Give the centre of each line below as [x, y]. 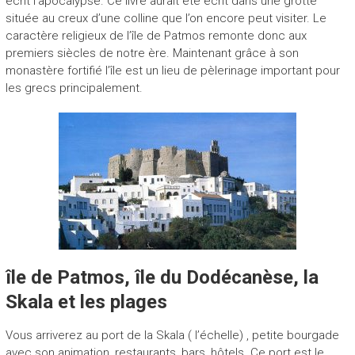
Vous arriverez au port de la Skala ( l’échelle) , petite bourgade [172, 335]
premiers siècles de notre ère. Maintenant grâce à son [152, 53]
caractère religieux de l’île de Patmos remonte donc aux [156, 35]
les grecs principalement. [74, 88]
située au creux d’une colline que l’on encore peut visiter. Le [166, 18]
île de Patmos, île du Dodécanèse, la [162, 277]
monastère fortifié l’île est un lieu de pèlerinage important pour [172, 70]
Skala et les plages [86, 302]
